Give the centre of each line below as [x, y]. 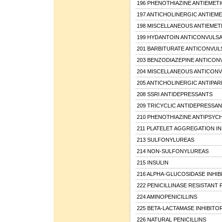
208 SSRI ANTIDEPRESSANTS [174, 94]
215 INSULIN [152, 162]
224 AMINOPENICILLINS [167, 196]
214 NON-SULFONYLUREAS [172, 151]
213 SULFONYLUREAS [165, 139]
